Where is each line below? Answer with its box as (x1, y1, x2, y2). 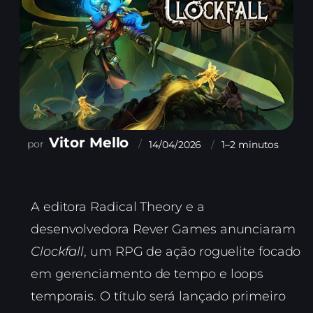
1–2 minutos (221, 138, 279, 152)
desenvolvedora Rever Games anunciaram (31, 221, 296, 237)
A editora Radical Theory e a (31, 198, 205, 214)
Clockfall (31, 243, 85, 259)
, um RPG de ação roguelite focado (84, 243, 301, 259)
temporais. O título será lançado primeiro (31, 288, 286, 304)
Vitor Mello (49, 133, 129, 151)
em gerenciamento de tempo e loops (31, 265, 264, 282)
